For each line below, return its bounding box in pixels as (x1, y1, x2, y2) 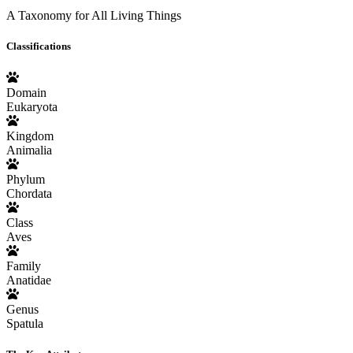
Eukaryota (6, 99, 58, 113)
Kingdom (6, 128, 54, 143)
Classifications (6, 40, 71, 53)
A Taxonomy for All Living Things (6, 9, 181, 23)
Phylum (6, 172, 45, 186)
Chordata (6, 186, 52, 200)
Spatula (6, 316, 43, 330)
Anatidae (6, 273, 51, 287)
